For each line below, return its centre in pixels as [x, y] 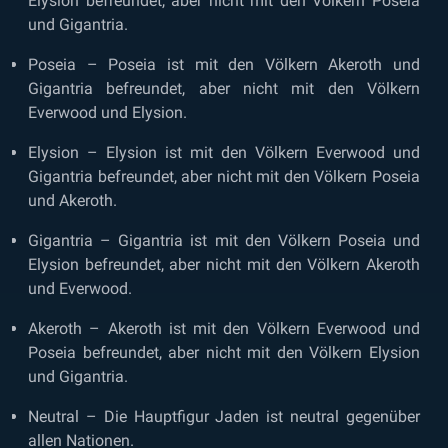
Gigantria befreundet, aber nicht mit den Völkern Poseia [224, 176]
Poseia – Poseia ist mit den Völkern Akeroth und [224, 64]
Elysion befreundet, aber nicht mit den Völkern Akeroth [224, 264]
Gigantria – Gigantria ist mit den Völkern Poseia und [224, 240]
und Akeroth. [72, 200]
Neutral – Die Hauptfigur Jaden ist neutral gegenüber [224, 416]
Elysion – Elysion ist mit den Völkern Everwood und [224, 152]
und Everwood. [80, 288]
